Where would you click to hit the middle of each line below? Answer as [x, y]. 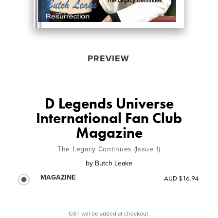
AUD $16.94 [181, 178]
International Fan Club [109, 118]
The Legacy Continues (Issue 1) [109, 149]
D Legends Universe [109, 103]
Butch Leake [114, 163]
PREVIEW [108, 58]
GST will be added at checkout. [109, 213]
